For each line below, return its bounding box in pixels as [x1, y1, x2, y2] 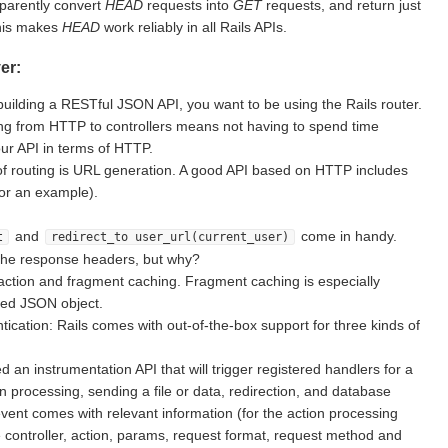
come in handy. [297, 227, 397, 244]
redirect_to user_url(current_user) [51, 229, 289, 244]
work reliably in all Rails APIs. [100, 18, 287, 35]
